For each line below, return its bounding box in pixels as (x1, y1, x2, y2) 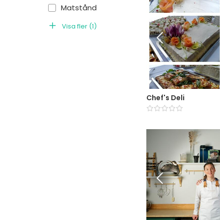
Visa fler (62, 22, 87, 31)
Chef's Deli (146, 92, 185, 103)
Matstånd (61, 2, 97, 13)
